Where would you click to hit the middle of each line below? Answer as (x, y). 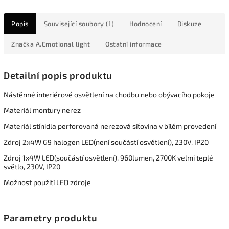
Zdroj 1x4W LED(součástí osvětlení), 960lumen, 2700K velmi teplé (108, 158)
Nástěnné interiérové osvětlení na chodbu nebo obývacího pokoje (109, 95)
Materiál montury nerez (42, 110)
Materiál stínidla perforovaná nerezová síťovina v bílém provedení (110, 126)
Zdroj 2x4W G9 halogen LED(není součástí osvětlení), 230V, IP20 (106, 142)
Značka (22, 44)
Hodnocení (146, 23)
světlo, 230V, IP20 (32, 167)
